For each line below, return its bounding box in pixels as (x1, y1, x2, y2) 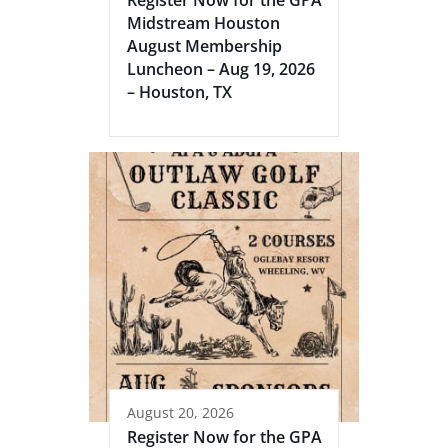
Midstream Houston (127, 11, 280, 34)
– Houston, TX (127, 80, 232, 103)
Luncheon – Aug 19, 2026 (127, 57, 315, 80)
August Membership (127, 34, 282, 57)
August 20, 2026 (127, 402, 234, 422)
